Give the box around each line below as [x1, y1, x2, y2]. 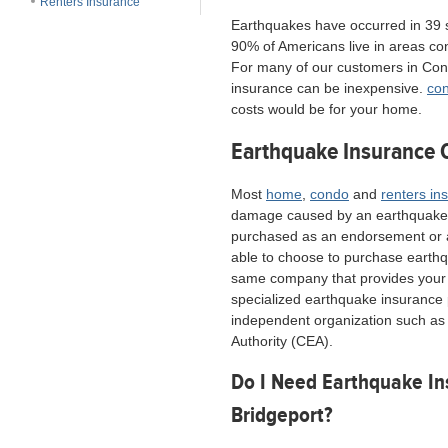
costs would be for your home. [231, 101, 422, 117]
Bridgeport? [231, 402, 333, 429]
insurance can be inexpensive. [231, 80, 427, 96]
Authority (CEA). [231, 333, 333, 349]
